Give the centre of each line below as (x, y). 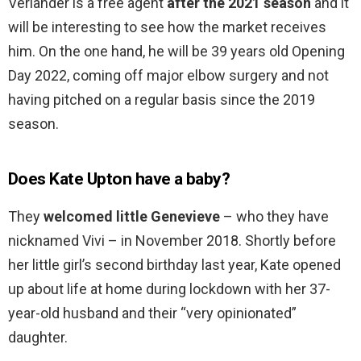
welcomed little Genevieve (132, 217)
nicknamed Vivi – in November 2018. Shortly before (172, 241)
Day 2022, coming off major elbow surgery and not (168, 76)
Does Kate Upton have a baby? (119, 179)
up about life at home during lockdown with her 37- (169, 289)
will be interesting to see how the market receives (167, 27)
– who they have (274, 217)
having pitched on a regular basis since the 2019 (162, 100)
